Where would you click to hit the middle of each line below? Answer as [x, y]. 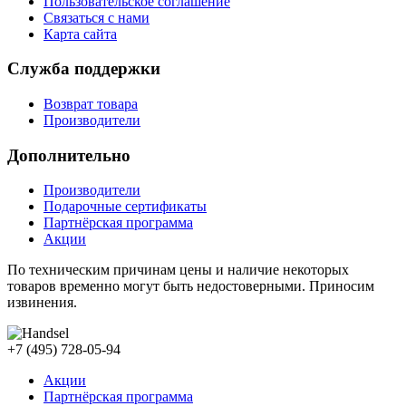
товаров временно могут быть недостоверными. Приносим [191, 286]
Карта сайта [80, 34]
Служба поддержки [84, 69]
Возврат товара [91, 104]
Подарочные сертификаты [125, 207]
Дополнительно [69, 155]
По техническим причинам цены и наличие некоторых [178, 270]
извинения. [42, 303]
